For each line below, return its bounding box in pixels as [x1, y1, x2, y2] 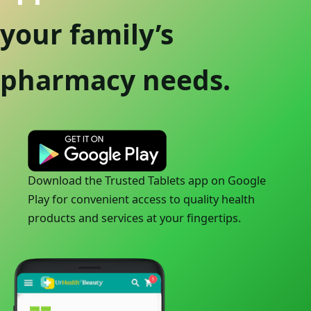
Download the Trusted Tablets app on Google [28, 172, 266, 188]
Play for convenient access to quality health [28, 191, 255, 207]
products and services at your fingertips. [28, 210, 241, 226]
